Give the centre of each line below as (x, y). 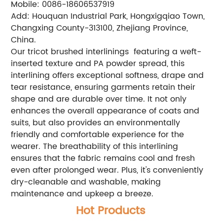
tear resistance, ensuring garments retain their (103, 87)
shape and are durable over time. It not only (99, 99)
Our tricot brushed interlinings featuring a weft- (106, 52)
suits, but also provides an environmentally (96, 123)
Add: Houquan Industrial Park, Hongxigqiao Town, (108, 16)
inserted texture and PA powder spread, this (98, 63)
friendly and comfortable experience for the (98, 134)
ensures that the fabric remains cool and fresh (103, 158)
